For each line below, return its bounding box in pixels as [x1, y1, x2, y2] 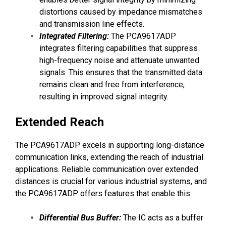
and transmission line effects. [39, 19, 144, 29]
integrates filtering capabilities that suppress [39, 43, 198, 53]
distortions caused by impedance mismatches [39, 7, 202, 17]
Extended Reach [15, 115, 104, 130]
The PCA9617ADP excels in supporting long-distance [15, 140, 204, 150]
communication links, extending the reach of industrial [15, 152, 203, 162]
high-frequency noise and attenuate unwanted [39, 55, 199, 66]
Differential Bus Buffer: [39, 213, 121, 223]
